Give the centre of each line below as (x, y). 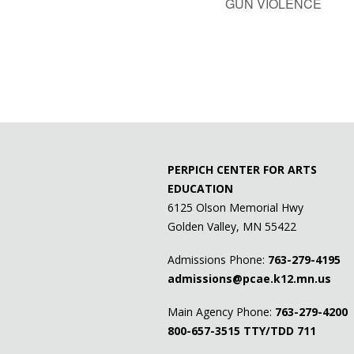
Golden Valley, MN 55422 (232, 227)
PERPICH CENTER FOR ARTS (242, 170)
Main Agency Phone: (221, 312)
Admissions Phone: (218, 260)
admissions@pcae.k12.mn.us (249, 279)
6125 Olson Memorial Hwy (235, 208)
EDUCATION (200, 189)
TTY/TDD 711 (278, 331)
